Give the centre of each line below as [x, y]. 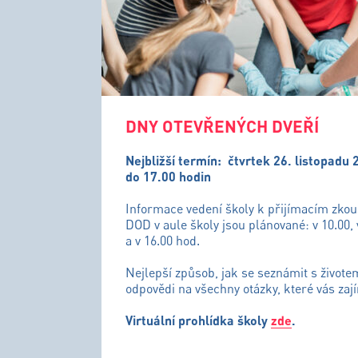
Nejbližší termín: [175, 160]
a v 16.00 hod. [163, 241]
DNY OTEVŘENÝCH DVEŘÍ [222, 126]
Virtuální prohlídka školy [198, 320]
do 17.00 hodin [168, 176]
